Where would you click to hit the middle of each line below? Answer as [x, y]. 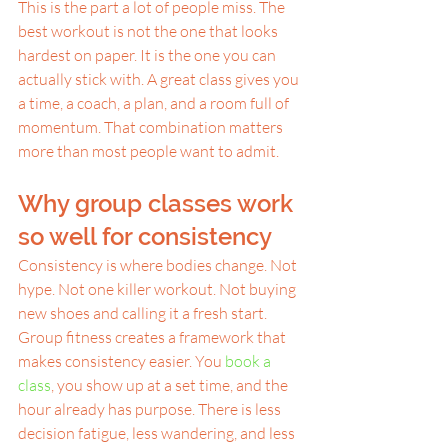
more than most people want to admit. [148, 151]
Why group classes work [158, 203]
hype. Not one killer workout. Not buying [158, 289]
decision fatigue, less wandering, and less [158, 433]
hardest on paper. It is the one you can [148, 55]
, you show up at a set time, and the [171, 385]
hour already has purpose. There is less [151, 409]
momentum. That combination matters [152, 127]
